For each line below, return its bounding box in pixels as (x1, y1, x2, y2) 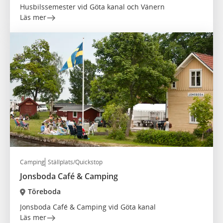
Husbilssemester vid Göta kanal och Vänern (20, 2, 165, 12)
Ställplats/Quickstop (48, 158, 103, 167)
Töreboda (27, 187, 61, 197)
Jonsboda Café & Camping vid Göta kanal (20, 202, 156, 212)
